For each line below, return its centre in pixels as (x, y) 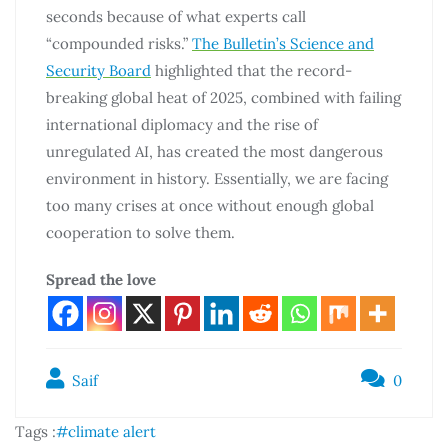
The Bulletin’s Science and (283, 43)
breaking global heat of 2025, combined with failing (223, 97)
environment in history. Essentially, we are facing (217, 178)
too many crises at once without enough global (210, 205)
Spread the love (101, 279)
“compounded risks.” (119, 43)
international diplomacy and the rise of (182, 124)
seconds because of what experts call (176, 16)
